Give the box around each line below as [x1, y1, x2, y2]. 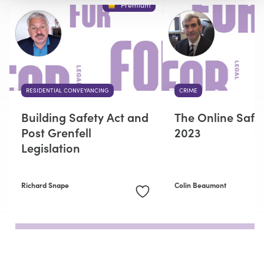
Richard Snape [21, 180, 69, 190]
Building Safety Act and [21, 108, 148, 126]
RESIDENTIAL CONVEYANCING [26, 86, 109, 95]
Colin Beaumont [174, 180, 226, 190]
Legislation [21, 139, 80, 156]
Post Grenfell [21, 124, 91, 141]
